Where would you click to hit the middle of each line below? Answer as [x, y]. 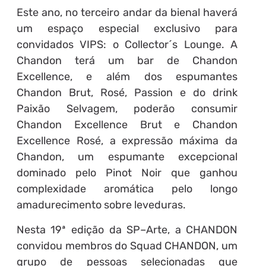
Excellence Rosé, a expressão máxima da [127, 141]
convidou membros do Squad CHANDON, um [127, 246]
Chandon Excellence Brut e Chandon [127, 125]
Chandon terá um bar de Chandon [127, 61]
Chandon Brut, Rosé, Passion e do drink [127, 93]
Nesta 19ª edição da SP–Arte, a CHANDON [127, 229]
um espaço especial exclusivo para [127, 29]
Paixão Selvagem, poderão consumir [127, 109]
